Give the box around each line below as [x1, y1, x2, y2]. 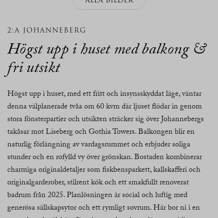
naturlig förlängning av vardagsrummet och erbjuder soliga [7, 138, 190, 152]
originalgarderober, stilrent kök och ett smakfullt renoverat [7, 176, 189, 190]
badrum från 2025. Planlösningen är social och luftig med [7, 189, 187, 202]
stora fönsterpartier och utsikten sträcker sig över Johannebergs [7, 113, 204, 127]
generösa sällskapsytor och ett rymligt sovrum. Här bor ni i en [7, 201, 200, 215]
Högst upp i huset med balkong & [7, 37, 206, 64]
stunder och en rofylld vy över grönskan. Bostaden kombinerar [7, 151, 202, 164]
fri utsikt [7, 56, 60, 83]
